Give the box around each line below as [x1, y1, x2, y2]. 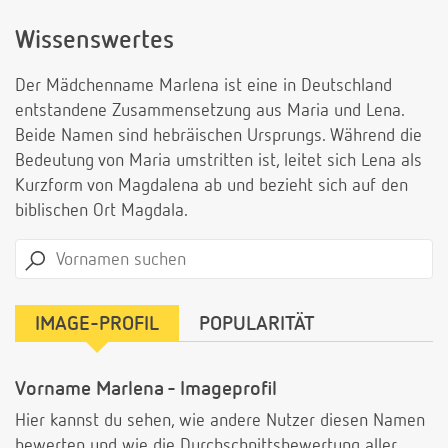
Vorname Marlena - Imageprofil [15, 379, 277, 400]
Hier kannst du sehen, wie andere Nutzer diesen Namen [15, 412, 425, 431]
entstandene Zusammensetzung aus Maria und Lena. [15, 102, 404, 121]
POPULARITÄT [199, 314, 315, 335]
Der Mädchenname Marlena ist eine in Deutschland [15, 77, 392, 96]
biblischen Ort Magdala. [15, 202, 188, 221]
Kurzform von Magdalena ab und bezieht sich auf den [15, 177, 408, 196]
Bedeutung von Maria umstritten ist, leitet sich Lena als [15, 152, 422, 171]
